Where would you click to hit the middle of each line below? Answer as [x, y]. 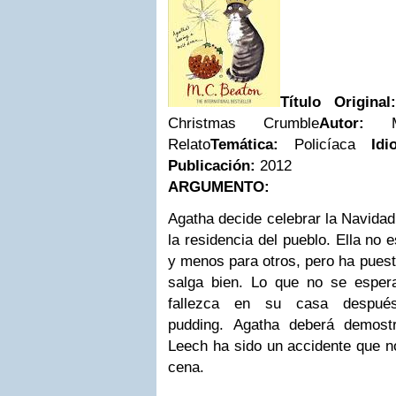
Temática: [244, 145]
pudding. [201, 325]
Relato [189, 145]
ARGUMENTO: [219, 187]
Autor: [342, 123]
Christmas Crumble [244, 123]
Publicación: [214, 166]
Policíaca [325, 145]
